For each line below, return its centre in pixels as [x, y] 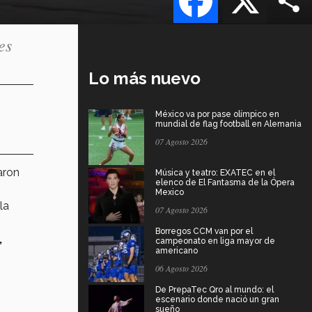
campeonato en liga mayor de [215, 241]
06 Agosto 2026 [181, 268]
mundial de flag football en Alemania [228, 124]
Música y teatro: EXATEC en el [215, 172]
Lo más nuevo [145, 78]
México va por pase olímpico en [217, 114]
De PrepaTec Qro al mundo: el [214, 289]
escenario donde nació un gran [217, 299]
